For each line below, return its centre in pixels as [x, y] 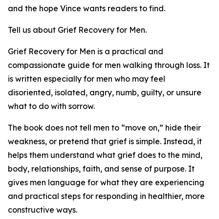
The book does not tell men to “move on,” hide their [104, 128]
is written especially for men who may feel [87, 79]
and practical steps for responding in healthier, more [106, 196]
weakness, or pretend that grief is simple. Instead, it [105, 142]
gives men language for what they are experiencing [106, 183]
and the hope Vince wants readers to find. [87, 9]
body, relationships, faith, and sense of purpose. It [101, 169]
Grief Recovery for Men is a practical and [86, 52]
